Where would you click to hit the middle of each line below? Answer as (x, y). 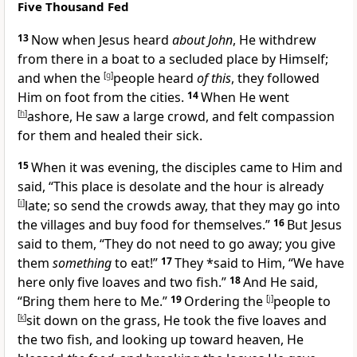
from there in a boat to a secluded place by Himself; (173, 59)
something (82, 263)
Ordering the (225, 302)
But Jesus (314, 225)
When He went (245, 98)
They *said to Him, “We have (259, 263)
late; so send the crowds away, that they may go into (182, 206)
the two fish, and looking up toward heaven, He (161, 340)
